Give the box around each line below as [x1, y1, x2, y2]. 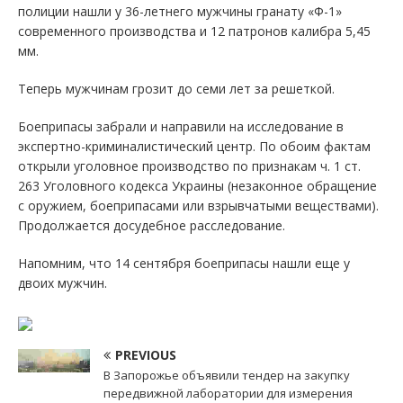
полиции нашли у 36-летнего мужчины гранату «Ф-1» [18, 3, 342, 21]
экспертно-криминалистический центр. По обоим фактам [18, 138, 371, 156]
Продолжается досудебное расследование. [18, 217, 285, 235]
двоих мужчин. [18, 274, 107, 292]
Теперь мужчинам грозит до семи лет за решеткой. [18, 80, 335, 98]
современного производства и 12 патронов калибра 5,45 [18, 22, 371, 40]
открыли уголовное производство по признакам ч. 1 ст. [18, 157, 361, 175]
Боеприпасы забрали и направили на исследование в [18, 118, 344, 136]
